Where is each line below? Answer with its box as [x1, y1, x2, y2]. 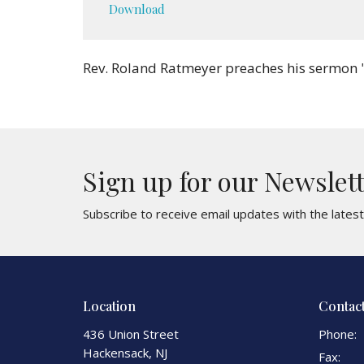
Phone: [318, 326, 357, 342]
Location [83, 297, 136, 314]
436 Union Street [83, 326, 179, 342]
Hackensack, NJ [83, 344, 167, 361]
